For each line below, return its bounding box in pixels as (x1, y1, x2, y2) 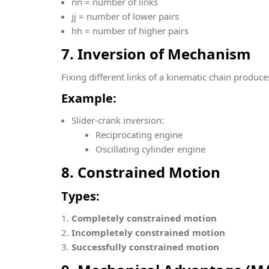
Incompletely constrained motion (71, 226, 225, 238)
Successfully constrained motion (71, 241, 219, 253)
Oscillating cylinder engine (95, 143, 205, 155)
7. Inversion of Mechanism (61, 44, 251, 64)
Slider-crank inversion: (71, 114, 164, 126)
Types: (61, 188, 100, 204)
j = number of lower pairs (74, 10, 179, 22)
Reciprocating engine (95, 128, 183, 141)
